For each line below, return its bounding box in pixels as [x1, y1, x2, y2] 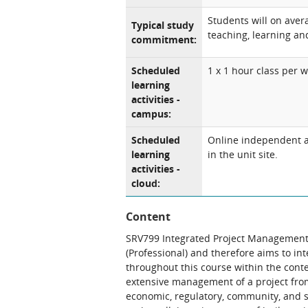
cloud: [131, 177, 160, 190]
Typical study [131, 19, 194, 32]
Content [126, 209, 170, 224]
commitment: [131, 33, 197, 46]
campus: [131, 107, 171, 120]
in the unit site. [208, 148, 278, 161]
